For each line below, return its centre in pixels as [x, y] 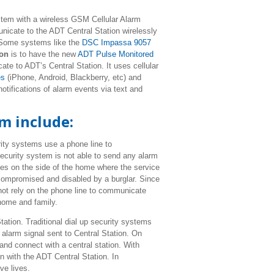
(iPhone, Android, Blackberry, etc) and [73, 77]
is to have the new [44, 54]
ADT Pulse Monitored [115, 54]
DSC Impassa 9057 [116, 42]
